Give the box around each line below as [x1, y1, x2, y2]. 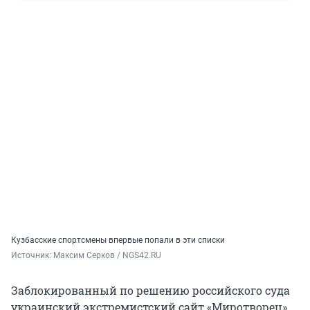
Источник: [11, 250, 53, 261]
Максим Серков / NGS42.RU [53, 250, 161, 261]
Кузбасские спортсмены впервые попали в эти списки [11, 235, 225, 246]
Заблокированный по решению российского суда [11, 283, 290, 298]
